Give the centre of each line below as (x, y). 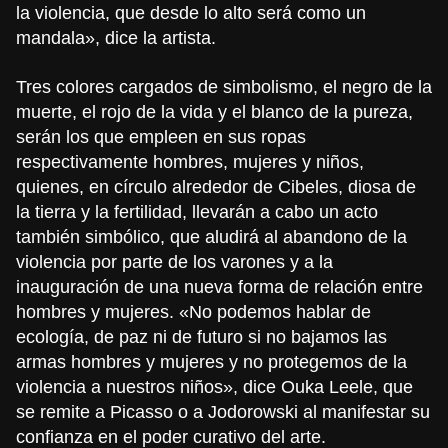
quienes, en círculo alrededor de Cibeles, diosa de (216, 186)
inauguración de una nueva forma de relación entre (219, 286)
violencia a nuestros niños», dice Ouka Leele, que (214, 386)
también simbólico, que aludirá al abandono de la (211, 236)
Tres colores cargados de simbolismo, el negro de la (224, 86)
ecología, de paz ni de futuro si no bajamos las (201, 336)
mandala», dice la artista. (116, 37)
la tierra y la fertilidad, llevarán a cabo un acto (197, 211)
